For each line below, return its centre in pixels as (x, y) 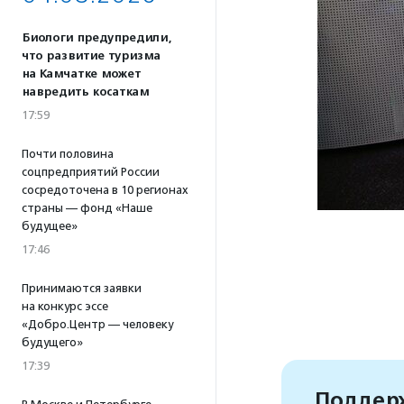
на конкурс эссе (65, 306)
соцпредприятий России (91, 172)
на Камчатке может (81, 74)
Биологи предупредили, (96, 38)
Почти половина (68, 154)
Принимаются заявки (82, 288)
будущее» (50, 226)
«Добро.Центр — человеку (97, 324)
